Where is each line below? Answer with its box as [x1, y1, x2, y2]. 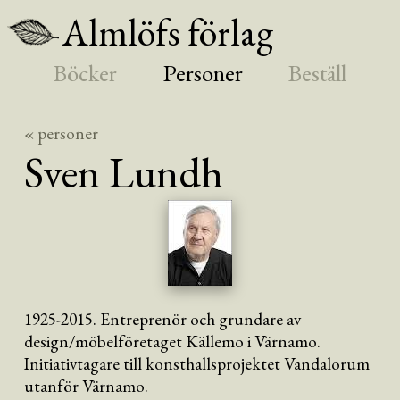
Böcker [53, 57, 117, 88]
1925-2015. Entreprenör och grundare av [24, 308, 302, 331]
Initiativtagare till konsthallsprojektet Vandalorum [24, 353, 371, 376]
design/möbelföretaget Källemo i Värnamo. [24, 330, 321, 354]
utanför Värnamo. [24, 375, 149, 398]
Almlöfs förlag [62, 7, 273, 57]
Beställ [288, 57, 347, 88]
